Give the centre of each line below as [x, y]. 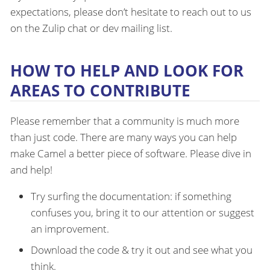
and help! [31, 169]
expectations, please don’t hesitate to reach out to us [131, 12]
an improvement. [70, 228]
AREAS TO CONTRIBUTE [100, 91]
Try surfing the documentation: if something [131, 196]
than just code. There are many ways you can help [124, 137]
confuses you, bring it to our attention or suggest [143, 212]
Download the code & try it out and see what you [142, 250]
